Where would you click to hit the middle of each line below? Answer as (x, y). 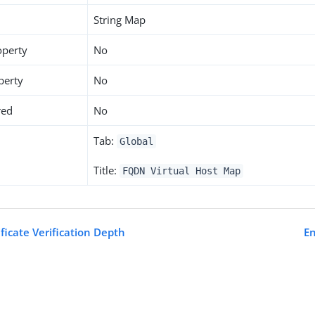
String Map (120, 20)
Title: (107, 170)
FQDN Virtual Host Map (181, 171)
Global (136, 141)
